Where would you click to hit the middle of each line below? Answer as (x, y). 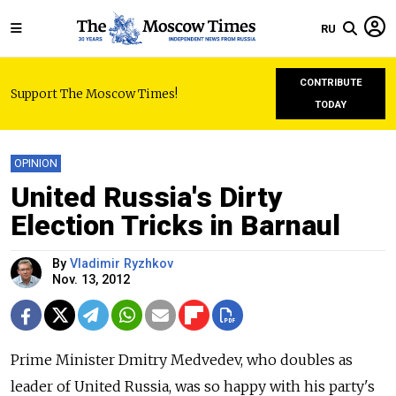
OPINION (36, 163)
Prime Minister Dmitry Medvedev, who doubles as (182, 360)
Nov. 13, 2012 (91, 280)
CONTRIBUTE (331, 83)
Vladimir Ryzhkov (122, 264)
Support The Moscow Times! (94, 94)
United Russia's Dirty (147, 197)
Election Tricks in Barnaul (175, 225)
